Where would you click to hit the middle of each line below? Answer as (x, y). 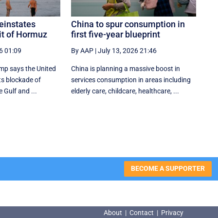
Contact (141, 213)
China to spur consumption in (128, 24)
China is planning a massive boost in (126, 68)
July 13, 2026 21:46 (127, 50)
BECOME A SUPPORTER (168, 169)
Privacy (172, 213)
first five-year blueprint (116, 34)
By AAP (82, 50)
